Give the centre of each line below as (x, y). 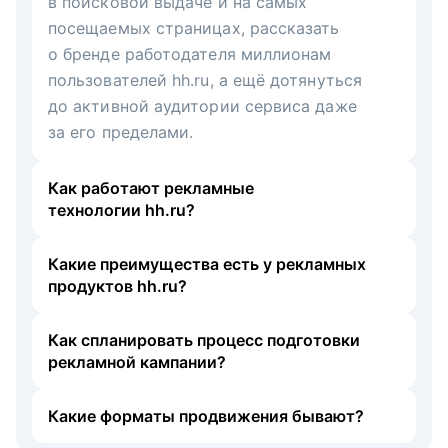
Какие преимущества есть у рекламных (207, 263)
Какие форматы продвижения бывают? (206, 415)
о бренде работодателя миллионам (190, 53)
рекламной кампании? (137, 361)
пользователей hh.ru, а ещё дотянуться (205, 79)
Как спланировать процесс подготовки (204, 339)
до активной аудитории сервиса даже (202, 105)
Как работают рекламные (151, 187)
